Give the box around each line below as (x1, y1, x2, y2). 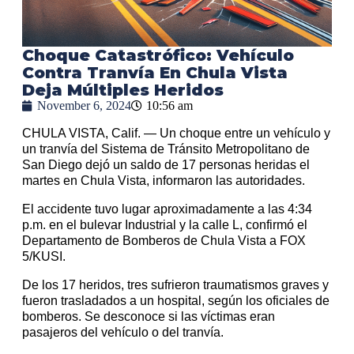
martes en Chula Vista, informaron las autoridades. (22, 174, 305, 188)
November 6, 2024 (37, 99, 131, 113)
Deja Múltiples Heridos (22, 81, 224, 100)
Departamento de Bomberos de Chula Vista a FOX (22, 234, 306, 248)
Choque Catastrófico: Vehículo (22, 46, 294, 66)
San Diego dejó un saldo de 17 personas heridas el (22, 158, 310, 172)
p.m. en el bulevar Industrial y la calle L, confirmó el (22, 218, 307, 232)
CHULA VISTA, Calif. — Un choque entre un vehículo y (22, 126, 330, 141)
